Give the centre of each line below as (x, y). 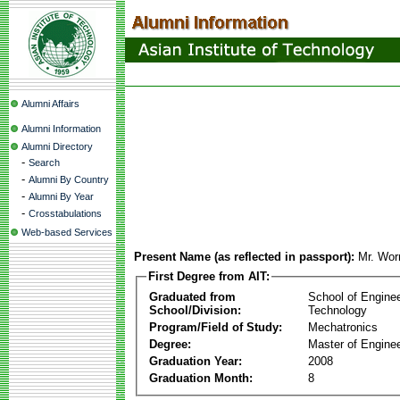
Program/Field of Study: (216, 327)
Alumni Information (61, 129)
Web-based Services (67, 232)
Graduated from (192, 296)
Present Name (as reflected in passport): (244, 257)
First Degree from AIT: (209, 276)
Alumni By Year (61, 196)
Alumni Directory (57, 146)
